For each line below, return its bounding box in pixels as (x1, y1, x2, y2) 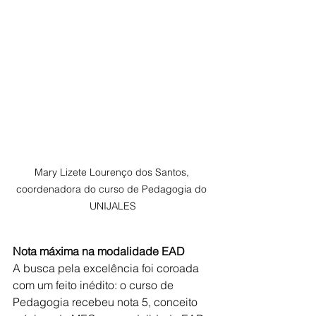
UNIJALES (90, 200, 136, 212)
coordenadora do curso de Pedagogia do (16, 183, 209, 195)
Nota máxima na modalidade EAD (13, 244, 185, 258)
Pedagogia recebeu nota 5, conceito (13, 295, 200, 309)
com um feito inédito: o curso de (13, 278, 176, 292)
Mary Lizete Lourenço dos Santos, (34, 166, 192, 178)
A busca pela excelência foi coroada (13, 261, 202, 275)
